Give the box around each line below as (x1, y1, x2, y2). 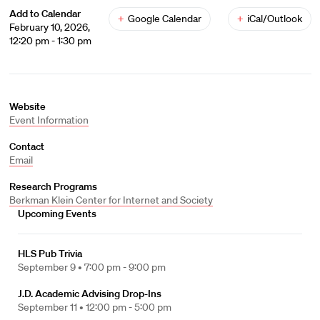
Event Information (9, 114, 89, 126)
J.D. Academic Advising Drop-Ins (18, 287, 161, 300)
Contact (9, 140, 44, 153)
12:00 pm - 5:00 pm (86, 301, 171, 314)
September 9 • (18, 261, 84, 274)
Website (9, 100, 46, 113)
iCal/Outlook (246, 12, 302, 25)
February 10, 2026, (9, 21, 90, 34)
